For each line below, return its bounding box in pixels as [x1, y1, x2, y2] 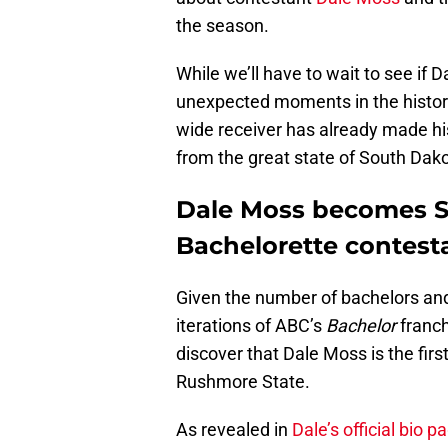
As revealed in [176, 419, 292, 441]
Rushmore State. [176, 371, 310, 393]
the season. [176, 15, 269, 37]
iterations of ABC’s [176, 315, 326, 337]
